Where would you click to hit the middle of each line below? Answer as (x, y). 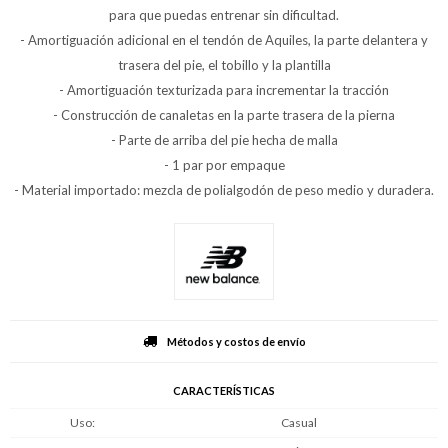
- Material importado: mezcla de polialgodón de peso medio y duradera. (224, 190)
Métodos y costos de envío (236, 341)
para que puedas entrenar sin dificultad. (224, 15)
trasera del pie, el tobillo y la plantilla (224, 65)
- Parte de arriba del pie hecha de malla (224, 140)
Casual (299, 422)
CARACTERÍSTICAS (224, 390)
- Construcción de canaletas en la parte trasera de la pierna (224, 115)
